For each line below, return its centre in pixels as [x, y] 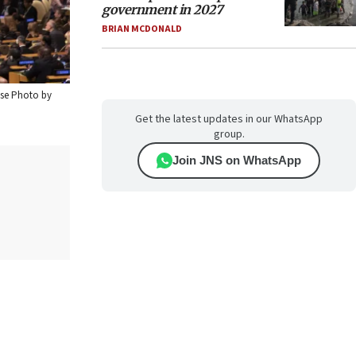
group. [229, 134]
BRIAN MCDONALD [142, 29]
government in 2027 [162, 10]
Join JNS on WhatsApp [237, 160]
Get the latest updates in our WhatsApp [229, 119]
